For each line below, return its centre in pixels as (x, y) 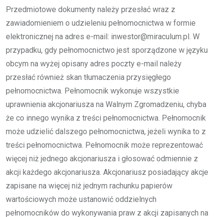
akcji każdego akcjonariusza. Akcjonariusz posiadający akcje (107, 172)
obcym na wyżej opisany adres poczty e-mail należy (94, 63)
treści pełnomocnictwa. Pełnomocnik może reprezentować (104, 145)
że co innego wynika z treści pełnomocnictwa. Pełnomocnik (106, 118)
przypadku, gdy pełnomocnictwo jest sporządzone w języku (107, 50)
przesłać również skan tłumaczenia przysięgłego (88, 77)
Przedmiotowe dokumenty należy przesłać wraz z (91, 9)
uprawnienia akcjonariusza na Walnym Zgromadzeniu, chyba (106, 104)
